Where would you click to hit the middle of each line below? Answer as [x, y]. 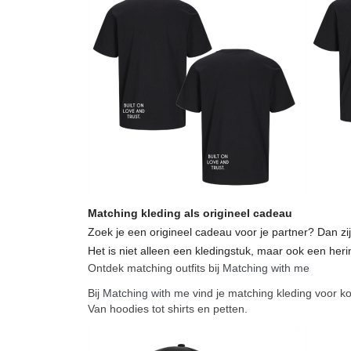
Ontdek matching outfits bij [155, 268]
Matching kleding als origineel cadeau [190, 213]
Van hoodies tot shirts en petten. [168, 308]
